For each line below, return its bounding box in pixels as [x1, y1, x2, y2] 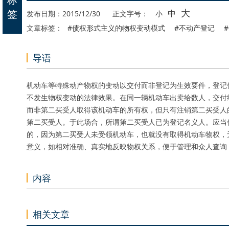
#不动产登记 [174, 23, 215, 33]
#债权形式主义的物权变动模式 [67, 23, 165, 33]
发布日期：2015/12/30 [27, 9, 102, 18]
